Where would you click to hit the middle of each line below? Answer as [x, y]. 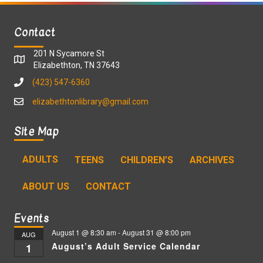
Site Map [36, 131]
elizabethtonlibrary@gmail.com [90, 101]
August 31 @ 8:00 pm [156, 232]
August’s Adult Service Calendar [126, 246]
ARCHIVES [212, 160]
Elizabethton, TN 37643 [77, 65]
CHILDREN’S [147, 160]
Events [32, 218]
